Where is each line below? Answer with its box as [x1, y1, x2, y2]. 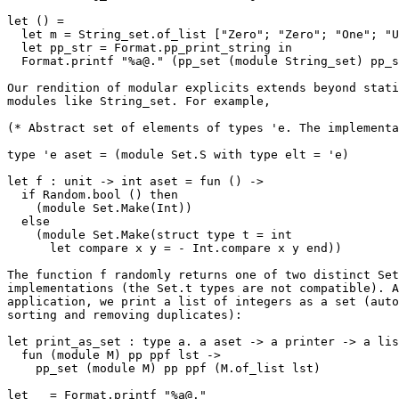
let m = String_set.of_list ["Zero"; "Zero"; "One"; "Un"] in [7, 28, 21, 41]
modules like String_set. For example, [7, 94, 271, 108]
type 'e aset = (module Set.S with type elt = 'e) [7, 148, 349, 161]
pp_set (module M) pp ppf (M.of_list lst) [7, 362, 36, 375]
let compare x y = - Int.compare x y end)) [7, 241, 50, 255]
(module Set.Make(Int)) [7, 201, 36, 215]
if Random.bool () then [7, 188, 21, 201]
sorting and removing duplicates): [7, 308, 242, 322]
